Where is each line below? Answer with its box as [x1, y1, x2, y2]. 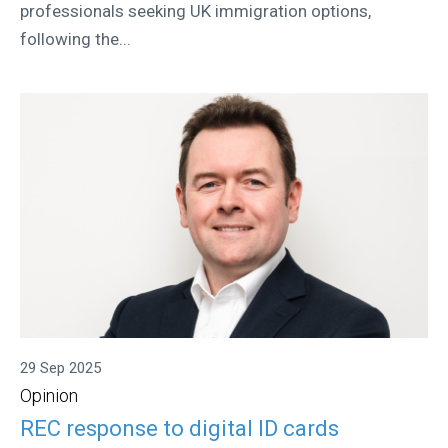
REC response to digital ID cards [20, 415, 339, 441]
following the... [20, 28, 131, 49]
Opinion [20, 385, 78, 407]
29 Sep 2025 [20, 359, 101, 378]
